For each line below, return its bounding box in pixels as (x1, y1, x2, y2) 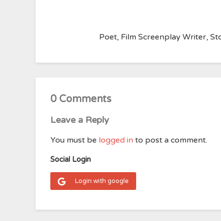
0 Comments (50, 93, 111, 105)
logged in (99, 135, 133, 145)
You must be (50, 135, 99, 145)
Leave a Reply (50, 114, 109, 125)
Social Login (50, 155, 91, 164)
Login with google (75, 177, 129, 185)
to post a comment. (133, 135, 207, 145)
